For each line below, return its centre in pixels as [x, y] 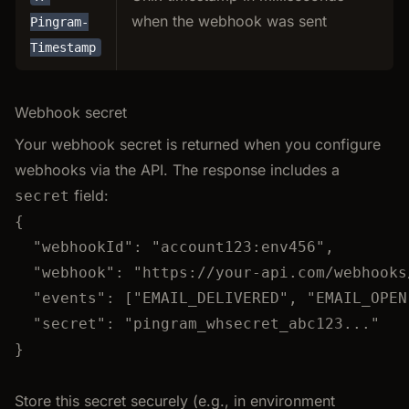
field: [89, 195]
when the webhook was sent [229, 21]
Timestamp [63, 47]
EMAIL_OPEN [362, 298]
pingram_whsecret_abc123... [252, 323]
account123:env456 [238, 246]
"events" [69, 298]
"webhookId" [83, 246]
